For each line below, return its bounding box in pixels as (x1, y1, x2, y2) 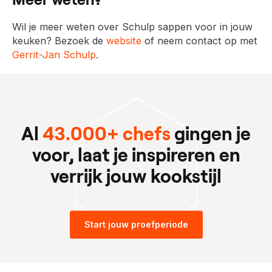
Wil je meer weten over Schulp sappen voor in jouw (12, 20, 253, 33)
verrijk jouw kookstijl (50, 164, 222, 186)
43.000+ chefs (42, 121, 171, 144)
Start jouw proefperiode (84, 219, 188, 229)
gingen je (171, 121, 251, 144)
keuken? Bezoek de (12, 34, 106, 47)
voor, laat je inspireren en (32, 143, 240, 165)
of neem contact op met (141, 34, 257, 47)
